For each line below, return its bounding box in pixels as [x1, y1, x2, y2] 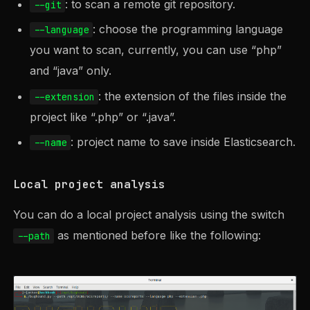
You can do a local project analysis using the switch [13, 207, 285, 221]
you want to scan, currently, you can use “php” [30, 43, 282, 57]
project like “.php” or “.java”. [30, 109, 176, 124]
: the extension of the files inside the [98, 89, 287, 103]
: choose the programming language [93, 22, 284, 37]
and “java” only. [30, 64, 112, 78]
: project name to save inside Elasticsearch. [71, 135, 296, 149]
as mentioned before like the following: [54, 228, 262, 242]
